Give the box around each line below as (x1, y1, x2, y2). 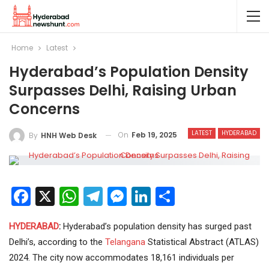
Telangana (105, 236, 145, 247)
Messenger (127, 184, 220, 208)
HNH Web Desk (41, 130, 97, 141)
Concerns (9, 99, 80, 119)
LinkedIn (151, 184, 221, 208)
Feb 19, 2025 (131, 130, 177, 140)
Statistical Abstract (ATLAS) (145, 236, 259, 247)
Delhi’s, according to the (9, 236, 105, 247)
